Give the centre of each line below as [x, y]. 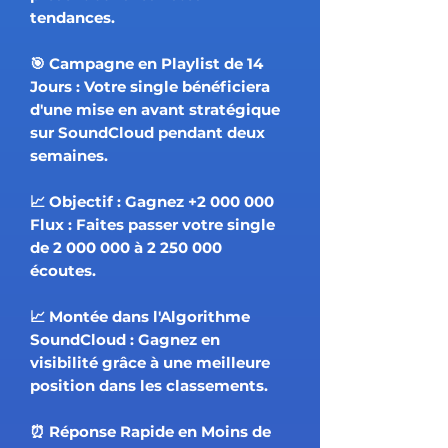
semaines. [69, 156]
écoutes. [63, 271]
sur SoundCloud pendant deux [147, 133]
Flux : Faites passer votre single [152, 225]
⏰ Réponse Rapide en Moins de [150, 432]
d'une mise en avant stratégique [155, 110]
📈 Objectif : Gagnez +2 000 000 [152, 202]
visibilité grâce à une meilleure [150, 363]
